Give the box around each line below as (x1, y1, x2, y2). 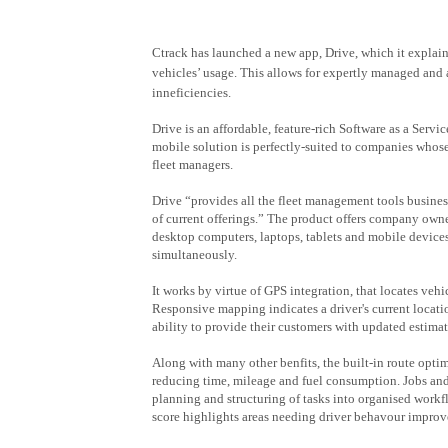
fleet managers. (152, 157, 236, 172)
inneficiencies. (152, 85, 234, 100)
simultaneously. (152, 247, 240, 262)
